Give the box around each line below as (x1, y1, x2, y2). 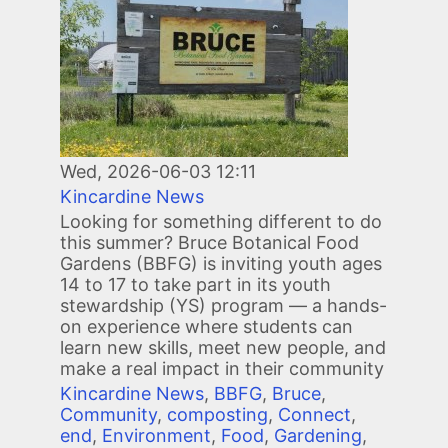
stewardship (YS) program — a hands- (60, 295, 387, 317)
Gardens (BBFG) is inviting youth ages (60, 253, 382, 275)
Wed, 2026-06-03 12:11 (60, 161, 256, 183)
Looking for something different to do (60, 211, 382, 233)
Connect (278, 404, 351, 426)
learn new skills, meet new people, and (60, 337, 386, 359)
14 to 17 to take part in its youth (60, 274, 331, 296)
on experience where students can (60, 316, 353, 338)
